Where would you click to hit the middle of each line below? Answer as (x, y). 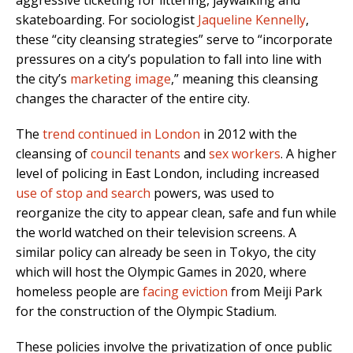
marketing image (121, 78)
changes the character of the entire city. (133, 98)
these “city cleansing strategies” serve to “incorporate (174, 39)
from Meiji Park (275, 291)
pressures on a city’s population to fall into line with (169, 59)
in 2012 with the (249, 134)
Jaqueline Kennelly (252, 19)
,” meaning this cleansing (245, 78)
